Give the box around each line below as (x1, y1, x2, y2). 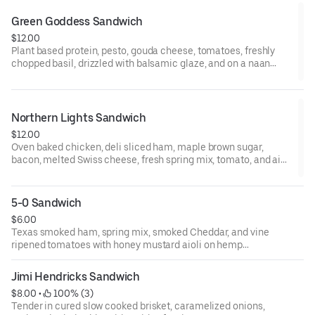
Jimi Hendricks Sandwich (11, 269, 140, 283)
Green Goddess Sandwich (11, 14, 143, 28)
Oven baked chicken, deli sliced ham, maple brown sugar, (11, 141, 264, 153)
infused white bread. (11, 251, 101, 263)
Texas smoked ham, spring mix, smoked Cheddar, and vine (11, 226, 269, 238)
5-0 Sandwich (11, 195, 82, 210)
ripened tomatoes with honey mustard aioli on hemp (11, 238, 243, 250)
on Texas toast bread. (11, 166, 106, 178)
